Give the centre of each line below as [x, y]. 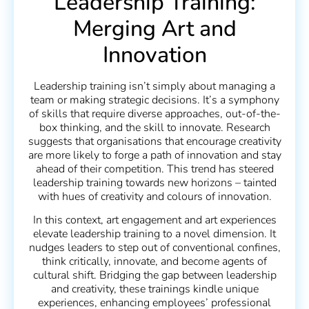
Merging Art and [154, 28]
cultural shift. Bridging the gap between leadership [154, 276]
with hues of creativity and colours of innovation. [154, 196]
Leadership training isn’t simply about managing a [154, 86]
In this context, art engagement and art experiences [154, 220]
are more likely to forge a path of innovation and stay [154, 155]
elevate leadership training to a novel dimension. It [154, 234]
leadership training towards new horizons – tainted [154, 182]
